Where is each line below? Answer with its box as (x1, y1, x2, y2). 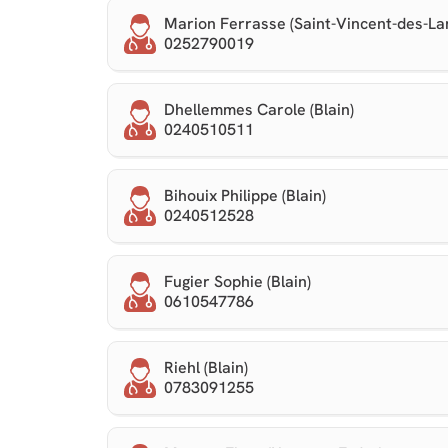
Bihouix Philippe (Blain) (164, 185, 326, 206)
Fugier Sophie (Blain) (164, 271, 311, 292)
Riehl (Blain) (164, 357, 248, 378)
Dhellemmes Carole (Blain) (164, 99, 354, 120)
